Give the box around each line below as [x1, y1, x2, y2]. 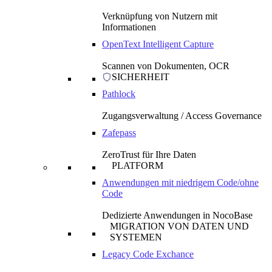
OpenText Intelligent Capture [102, 39, 214, 49]
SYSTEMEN [109, 232, 162, 242]
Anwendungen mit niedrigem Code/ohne [102, 177, 259, 188]
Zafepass [102, 127, 136, 138]
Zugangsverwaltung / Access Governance [102, 110, 262, 121]
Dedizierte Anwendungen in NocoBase [102, 210, 253, 220]
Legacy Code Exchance [102, 249, 194, 259]
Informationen [102, 22, 156, 32]
